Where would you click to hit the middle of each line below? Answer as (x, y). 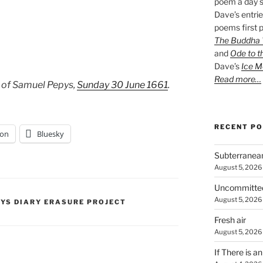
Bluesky (50, 134)
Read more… (237, 79)
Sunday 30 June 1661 (122, 85)
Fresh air (230, 220)
